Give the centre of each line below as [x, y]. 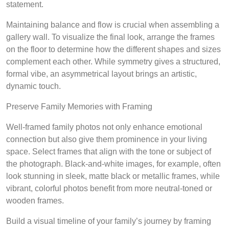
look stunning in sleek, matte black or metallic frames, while [113, 176]
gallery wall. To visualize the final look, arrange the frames [110, 37]
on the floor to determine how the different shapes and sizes [113, 49]
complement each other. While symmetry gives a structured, [113, 62]
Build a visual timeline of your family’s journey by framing [109, 221]
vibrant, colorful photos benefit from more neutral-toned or [109, 188]
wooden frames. [35, 201]
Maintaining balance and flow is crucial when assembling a [113, 25]
